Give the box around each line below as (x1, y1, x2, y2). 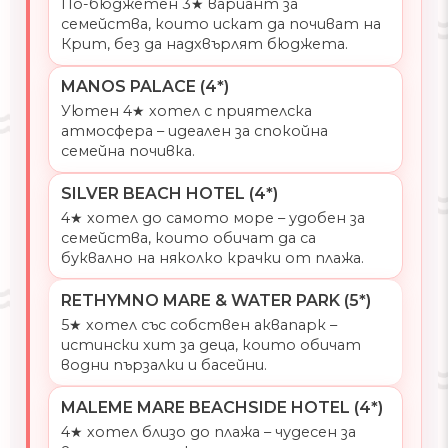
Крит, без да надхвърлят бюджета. (60, 35, 348, 54)
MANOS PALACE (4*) (60, 77, 229, 97)
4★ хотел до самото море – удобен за (60, 208, 365, 227)
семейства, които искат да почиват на (60, 15, 381, 34)
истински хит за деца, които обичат (60, 335, 361, 354)
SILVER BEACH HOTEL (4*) (60, 183, 278, 203)
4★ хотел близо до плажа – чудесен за (60, 422, 356, 441)
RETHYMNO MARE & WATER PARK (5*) (60, 290, 371, 310)
